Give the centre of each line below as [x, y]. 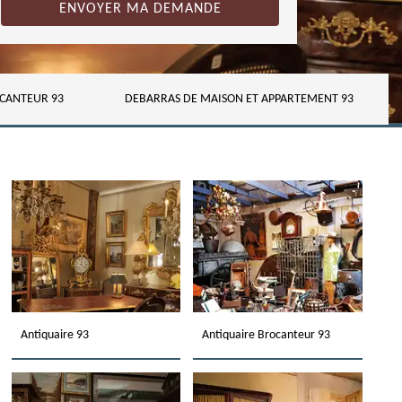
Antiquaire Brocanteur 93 [267, 335]
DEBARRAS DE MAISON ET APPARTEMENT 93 [239, 99]
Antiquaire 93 [54, 335]
